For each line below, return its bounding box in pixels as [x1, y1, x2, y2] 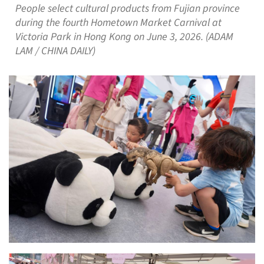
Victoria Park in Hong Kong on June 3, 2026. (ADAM [15, 29, 233, 45]
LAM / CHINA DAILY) [15, 44, 95, 59]
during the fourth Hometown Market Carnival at [15, 15, 222, 31]
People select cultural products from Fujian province [15, 1, 240, 16]
